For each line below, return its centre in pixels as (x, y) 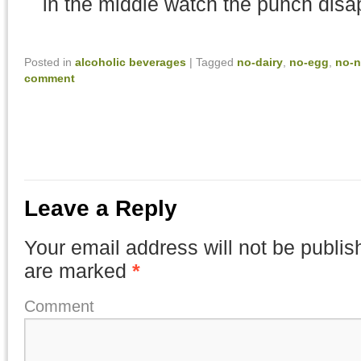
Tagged (215, 62)
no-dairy (260, 62)
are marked (78, 271)
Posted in (48, 62)
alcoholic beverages (131, 62)
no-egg (309, 62)
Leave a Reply (101, 208)
